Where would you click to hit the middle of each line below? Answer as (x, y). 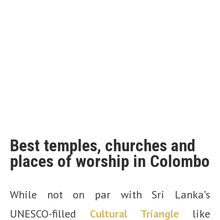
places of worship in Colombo (110, 161)
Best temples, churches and (103, 145)
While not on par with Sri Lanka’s (110, 194)
